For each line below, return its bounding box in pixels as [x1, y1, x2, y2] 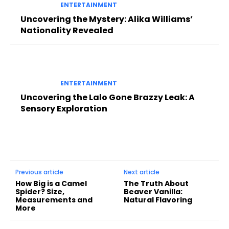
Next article [124, 167, 160, 176]
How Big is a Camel [15, 178, 87, 189]
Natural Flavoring [124, 194, 193, 205]
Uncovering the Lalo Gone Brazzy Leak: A [20, 91, 195, 103]
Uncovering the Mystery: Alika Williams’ [20, 13, 193, 26]
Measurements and [15, 194, 93, 205]
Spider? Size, [15, 186, 64, 197]
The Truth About [124, 178, 189, 189]
